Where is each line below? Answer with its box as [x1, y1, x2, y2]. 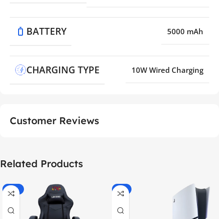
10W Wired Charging [131, 65, 203, 75]
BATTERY [26, 24, 66, 38]
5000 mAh [167, 26, 203, 36]
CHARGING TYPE [26, 63, 100, 76]
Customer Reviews [10, 114, 99, 127]
